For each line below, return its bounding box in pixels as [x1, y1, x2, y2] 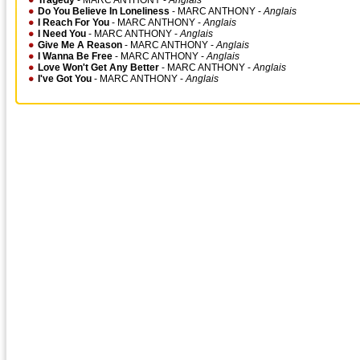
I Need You [38, 28, 86, 39]
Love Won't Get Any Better [38, 62, 159, 73]
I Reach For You [38, 17, 109, 28]
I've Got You [38, 73, 92, 84]
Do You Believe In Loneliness [38, 6, 170, 17]
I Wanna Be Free [38, 51, 112, 62]
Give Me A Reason [38, 39, 122, 51]
